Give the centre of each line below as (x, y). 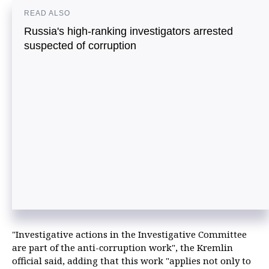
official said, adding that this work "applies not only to (131, 261)
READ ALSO (47, 13)
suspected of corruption (80, 46)
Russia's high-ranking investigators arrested (128, 31)
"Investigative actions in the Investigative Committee (129, 234)
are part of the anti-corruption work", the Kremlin (122, 248)
